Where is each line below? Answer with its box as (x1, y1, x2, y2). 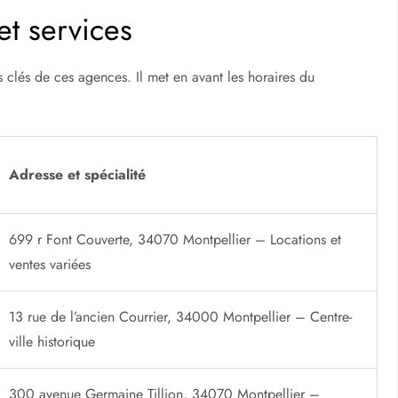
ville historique (9, 330, 96, 352)
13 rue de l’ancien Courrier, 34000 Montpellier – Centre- (9, 306, 353, 327)
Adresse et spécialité (9, 163, 147, 185)
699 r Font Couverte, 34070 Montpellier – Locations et (9, 228, 342, 250)
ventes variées (9, 253, 92, 275)
